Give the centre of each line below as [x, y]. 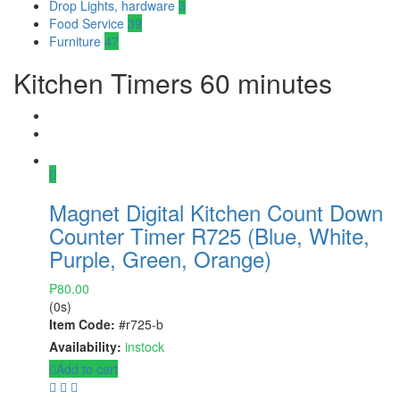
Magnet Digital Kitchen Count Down [216, 212]
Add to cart [87, 369]
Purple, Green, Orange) [160, 258]
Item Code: [82, 324]
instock [145, 346]
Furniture [77, 41]
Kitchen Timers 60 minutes [173, 83]
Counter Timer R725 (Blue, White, [209, 235]
